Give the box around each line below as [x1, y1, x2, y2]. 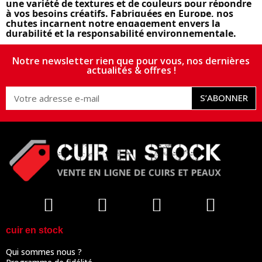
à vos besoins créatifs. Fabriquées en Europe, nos [6, 6, 233, 20]
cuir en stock [6, 225, 63, 235]
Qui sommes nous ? [6, 246, 82, 257]
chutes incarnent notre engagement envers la [6, 16, 220, 30]
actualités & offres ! [86, 63, 176, 77]
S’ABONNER [199, 92, 248, 104]
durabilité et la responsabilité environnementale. [6, 26, 236, 40]
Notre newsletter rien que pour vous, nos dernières [12, 54, 250, 67]
